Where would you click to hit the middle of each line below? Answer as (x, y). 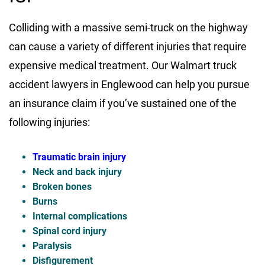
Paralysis (52, 246)
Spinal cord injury (70, 231)
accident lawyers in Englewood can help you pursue (129, 85)
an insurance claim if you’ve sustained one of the (123, 104)
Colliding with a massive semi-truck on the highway (128, 28)
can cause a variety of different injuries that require (128, 47)
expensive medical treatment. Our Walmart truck (123, 66)
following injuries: (49, 122)
